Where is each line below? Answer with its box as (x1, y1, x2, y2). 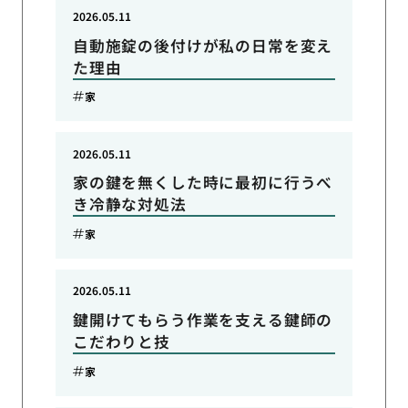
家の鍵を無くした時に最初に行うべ (72, 171, 333, 194)
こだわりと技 (72, 331, 170, 353)
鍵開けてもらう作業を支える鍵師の (72, 309, 333, 331)
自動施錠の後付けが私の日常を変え (72, 34, 333, 56)
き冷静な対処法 (72, 193, 187, 216)
